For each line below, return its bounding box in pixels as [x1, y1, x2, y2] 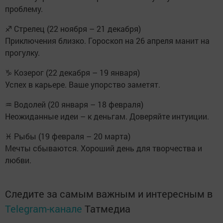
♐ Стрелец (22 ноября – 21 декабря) [5, 23, 141, 34]
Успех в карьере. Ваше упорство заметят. [5, 79, 160, 90]
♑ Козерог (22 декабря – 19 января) [5, 67, 140, 78]
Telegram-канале [5, 202, 82, 216]
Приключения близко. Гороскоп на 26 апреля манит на [5, 35, 210, 46]
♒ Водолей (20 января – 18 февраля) [5, 99, 143, 110]
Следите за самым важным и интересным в [5, 187, 213, 201]
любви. [5, 155, 31, 166]
